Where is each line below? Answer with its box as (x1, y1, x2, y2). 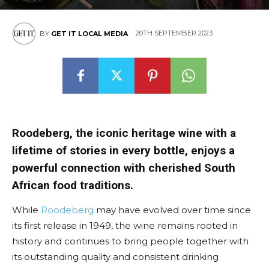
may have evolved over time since (94, 204, 251, 216)
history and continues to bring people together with (12, 235, 249, 247)
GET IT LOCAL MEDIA (51, 29, 128, 38)
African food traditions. (12, 178, 133, 192)
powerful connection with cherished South (12, 161, 235, 175)
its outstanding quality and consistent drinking (12, 251, 219, 262)
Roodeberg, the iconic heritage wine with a (12, 126, 236, 140)
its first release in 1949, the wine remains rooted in (12, 220, 238, 231)
